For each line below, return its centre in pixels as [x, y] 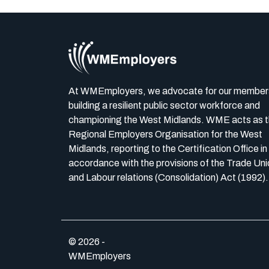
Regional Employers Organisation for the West [165, 134]
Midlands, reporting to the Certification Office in [168, 149]
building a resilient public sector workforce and [164, 106]
